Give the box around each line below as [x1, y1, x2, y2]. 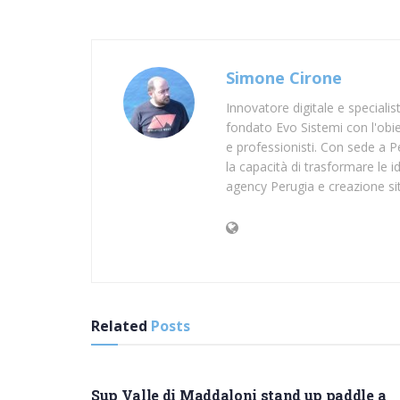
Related [91, 315, 147, 336]
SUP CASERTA [98, 357, 170, 371]
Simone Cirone [226, 66, 342, 88]
